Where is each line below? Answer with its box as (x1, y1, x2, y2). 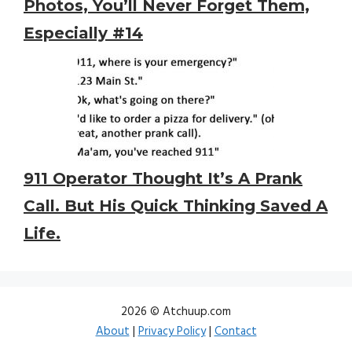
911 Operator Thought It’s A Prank (24, 168, 302, 188)
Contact (214, 321, 257, 341)
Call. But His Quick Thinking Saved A (24, 196, 328, 215)
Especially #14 (24, 23, 143, 42)
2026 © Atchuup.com (121, 302, 231, 321)
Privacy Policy (137, 321, 206, 341)
